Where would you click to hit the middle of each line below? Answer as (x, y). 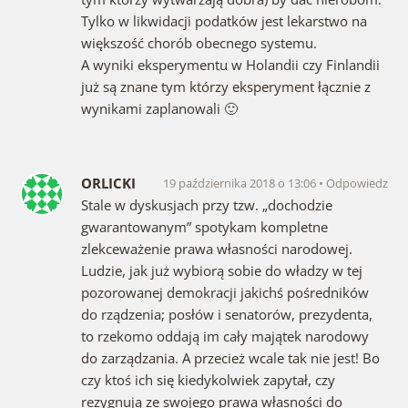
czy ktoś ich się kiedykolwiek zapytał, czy (208, 379)
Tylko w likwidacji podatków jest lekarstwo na (224, 20)
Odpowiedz (357, 183)
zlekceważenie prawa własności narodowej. (216, 248)
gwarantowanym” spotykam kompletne (204, 226)
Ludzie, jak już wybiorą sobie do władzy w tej (221, 270)
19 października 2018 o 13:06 (241, 183)
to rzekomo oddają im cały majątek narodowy (224, 336)
